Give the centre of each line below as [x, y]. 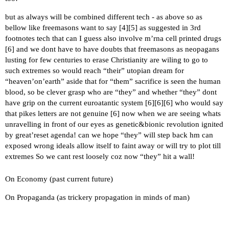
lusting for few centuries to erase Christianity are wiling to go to [107, 60]
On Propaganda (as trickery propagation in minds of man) [97, 197]
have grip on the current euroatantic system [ [76, 103]
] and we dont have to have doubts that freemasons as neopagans [116, 49]
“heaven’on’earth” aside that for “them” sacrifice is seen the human [113, 82]
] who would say [197, 103]
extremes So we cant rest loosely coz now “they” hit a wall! [100, 157]
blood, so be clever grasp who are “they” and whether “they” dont [111, 92]
